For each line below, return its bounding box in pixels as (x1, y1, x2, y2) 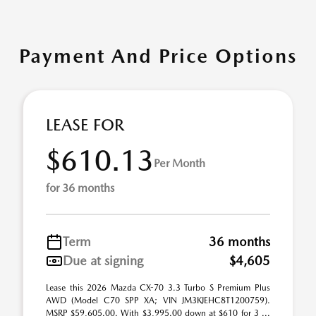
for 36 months (46, 181, 114, 195)
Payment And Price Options (19, 44, 297, 68)
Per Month (154, 156, 205, 170)
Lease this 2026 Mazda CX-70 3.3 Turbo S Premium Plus (46, 283, 270, 293)
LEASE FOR (46, 115, 124, 135)
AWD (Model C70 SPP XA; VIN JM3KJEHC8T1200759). (46, 296, 270, 305)
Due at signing (63, 253, 143, 268)
